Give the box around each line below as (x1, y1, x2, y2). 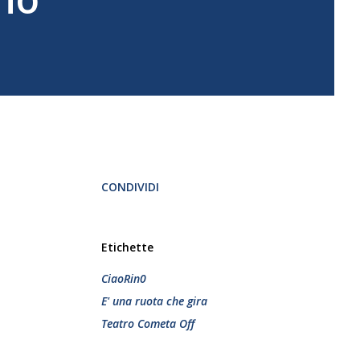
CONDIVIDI (101, 179, 159, 194)
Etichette (101, 239, 153, 255)
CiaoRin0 (101, 271, 146, 286)
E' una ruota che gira (101, 293, 207, 309)
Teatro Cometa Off (101, 316, 194, 331)
